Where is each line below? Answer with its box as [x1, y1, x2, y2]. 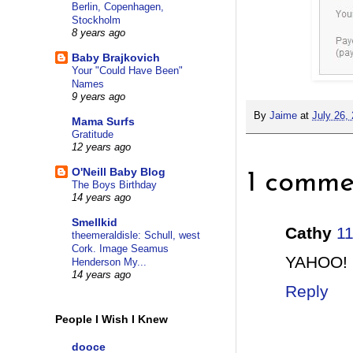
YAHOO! [285, 252, 347, 271]
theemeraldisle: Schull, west [72, 229, 200, 242]
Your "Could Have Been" [72, 65, 183, 77]
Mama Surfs [72, 115, 135, 128]
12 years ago [72, 142, 131, 154]
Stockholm [72, 14, 121, 27]
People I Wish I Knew [55, 312, 168, 325]
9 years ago [72, 91, 125, 103]
